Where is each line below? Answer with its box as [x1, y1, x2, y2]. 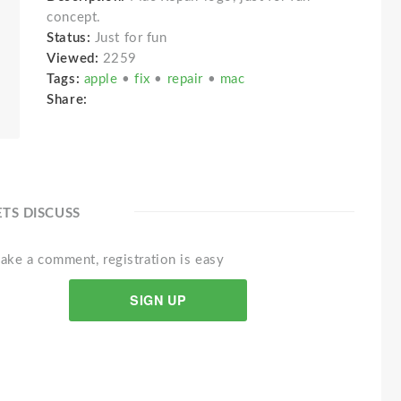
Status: [47, 31, 95, 45]
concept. [47, 11, 101, 24]
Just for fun [94, 31, 167, 45]
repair [166, 73, 208, 86]
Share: [47, 93, 96, 107]
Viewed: [47, 52, 99, 65]
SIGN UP [130, 291, 187, 310]
